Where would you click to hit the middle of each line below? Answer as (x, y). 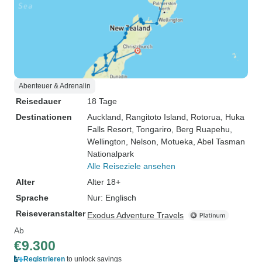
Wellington (106, 142)
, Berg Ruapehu (201, 129)
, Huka (232, 117)
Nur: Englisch (112, 198)
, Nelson (141, 142)
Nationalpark (111, 154)
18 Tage (102, 101)
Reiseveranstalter (51, 213)
